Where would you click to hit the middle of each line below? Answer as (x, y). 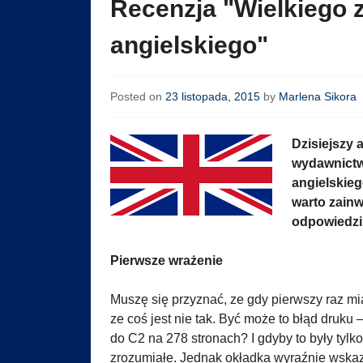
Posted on (138, 97)
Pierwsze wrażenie (167, 261)
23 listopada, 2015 (213, 97)
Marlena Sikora (318, 97)
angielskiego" (189, 45)
